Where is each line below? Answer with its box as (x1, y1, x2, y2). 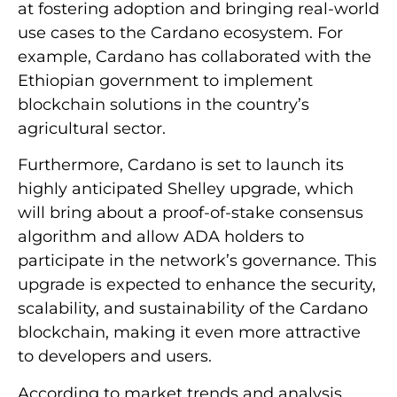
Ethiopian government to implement (18, 70, 313, 90)
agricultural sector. (18, 118, 166, 138)
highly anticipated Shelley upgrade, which (18, 179, 354, 199)
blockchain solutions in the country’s (18, 94, 309, 114)
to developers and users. (18, 346, 212, 367)
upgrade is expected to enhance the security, (18, 275, 376, 295)
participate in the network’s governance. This (18, 251, 377, 271)
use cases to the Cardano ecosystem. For (18, 22, 343, 43)
